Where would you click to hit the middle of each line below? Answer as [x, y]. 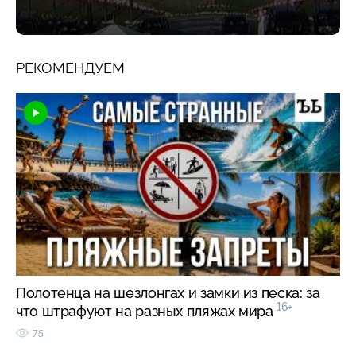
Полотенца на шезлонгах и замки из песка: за [168, 292]
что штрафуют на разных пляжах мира [147, 311]
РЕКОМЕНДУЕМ [70, 68]
